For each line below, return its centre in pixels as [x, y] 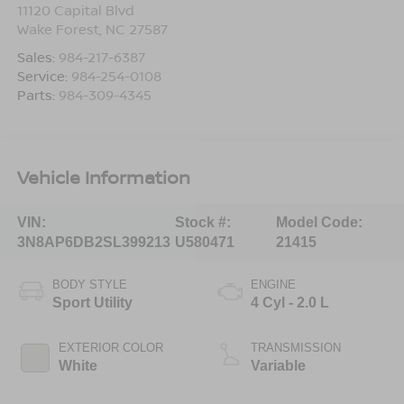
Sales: [37, 57]
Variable [278, 366]
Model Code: [320, 222]
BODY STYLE [89, 285]
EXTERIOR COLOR [110, 348]
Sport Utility [92, 303]
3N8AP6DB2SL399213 [93, 242]
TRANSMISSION [296, 348]
